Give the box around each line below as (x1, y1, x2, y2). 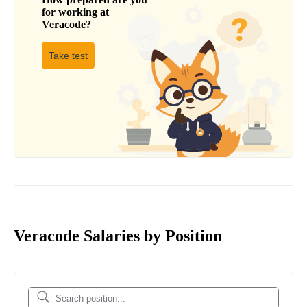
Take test (49, 50, 88, 62)
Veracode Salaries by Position (14, 227, 222, 245)
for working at (42, 6, 109, 19)
